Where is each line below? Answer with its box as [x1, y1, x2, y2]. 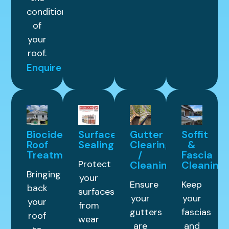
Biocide [27, 128, 63, 142]
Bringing [27, 168, 61, 181]
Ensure [130, 178, 158, 191]
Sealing [78, 138, 114, 152]
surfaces [78, 186, 115, 198]
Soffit [181, 128, 208, 142]
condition [27, 5, 67, 18]
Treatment [27, 148, 80, 162]
